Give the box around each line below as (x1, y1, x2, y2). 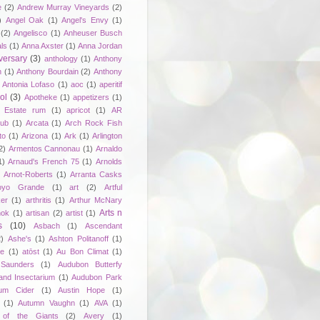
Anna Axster (21, 41, 64, 50)
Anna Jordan (78, 41, 122, 50)
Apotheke (24, 92, 57, 101)
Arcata (25, 118, 49, 127)
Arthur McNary (69, 195, 123, 204)
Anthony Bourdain (16, 66, 79, 76)
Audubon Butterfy (57, 259, 122, 269)
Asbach (33, 221, 60, 230)
